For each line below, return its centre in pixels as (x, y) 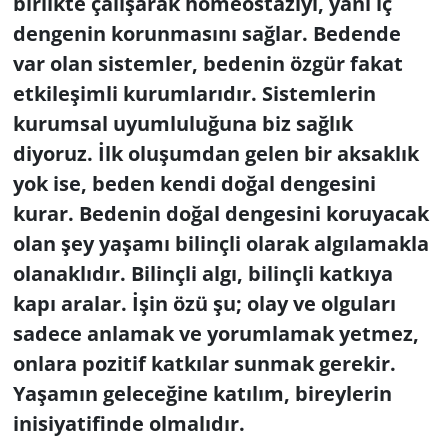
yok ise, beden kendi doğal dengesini (194, 183)
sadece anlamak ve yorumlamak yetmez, (215, 333)
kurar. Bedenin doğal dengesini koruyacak (220, 213)
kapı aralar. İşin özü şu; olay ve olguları (204, 303)
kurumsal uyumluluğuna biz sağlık (182, 123)
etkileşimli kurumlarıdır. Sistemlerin (194, 93)
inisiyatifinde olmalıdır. (128, 423)
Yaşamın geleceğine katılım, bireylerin (202, 393)
